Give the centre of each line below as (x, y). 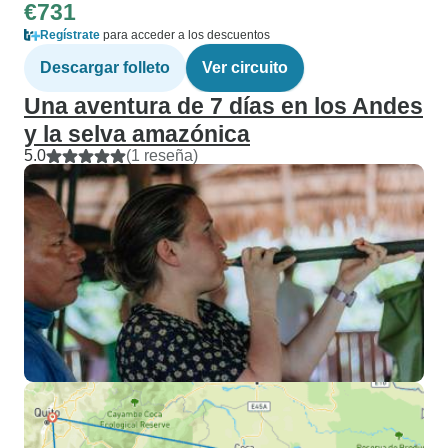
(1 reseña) (162, 155)
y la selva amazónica (137, 134)
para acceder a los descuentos (185, 35)
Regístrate (70, 35)
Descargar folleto (105, 67)
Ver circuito (245, 67)
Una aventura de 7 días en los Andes (223, 106)
